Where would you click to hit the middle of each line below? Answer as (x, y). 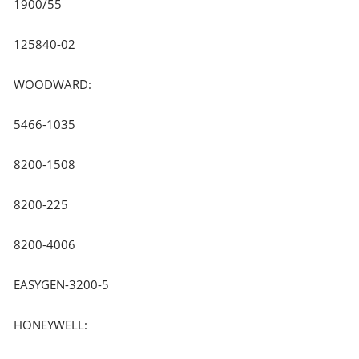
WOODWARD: (53, 84)
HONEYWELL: (51, 324)
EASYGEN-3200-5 (62, 284)
